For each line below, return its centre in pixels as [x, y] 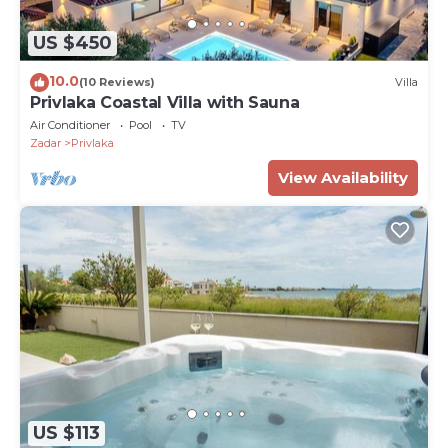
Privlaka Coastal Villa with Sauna [165, 102]
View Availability [343, 177]
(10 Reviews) [117, 82]
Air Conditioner [70, 124]
